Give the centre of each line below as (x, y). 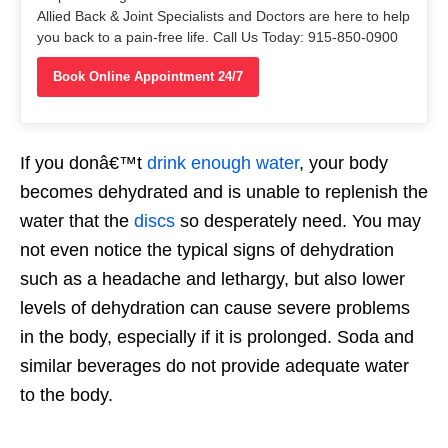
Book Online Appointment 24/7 (148, 77)
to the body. (66, 395)
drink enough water (223, 163)
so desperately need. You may (298, 221)
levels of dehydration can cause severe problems (215, 308)
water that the (77, 221)
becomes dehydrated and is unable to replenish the (224, 192)
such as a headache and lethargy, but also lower (212, 279)
